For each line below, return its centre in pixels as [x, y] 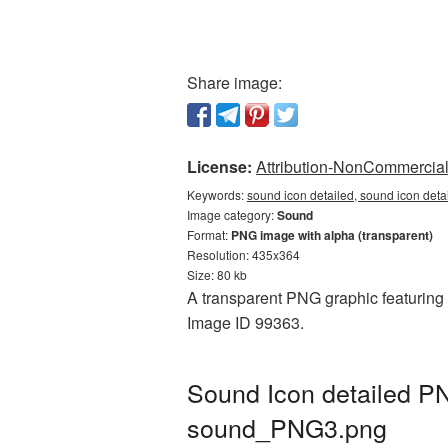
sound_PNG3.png [287, 427]
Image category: [232, 214]
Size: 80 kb [217, 274]
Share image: [234, 82]
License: [219, 166]
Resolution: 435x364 [243, 254]
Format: [209, 234]
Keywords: [217, 194]
